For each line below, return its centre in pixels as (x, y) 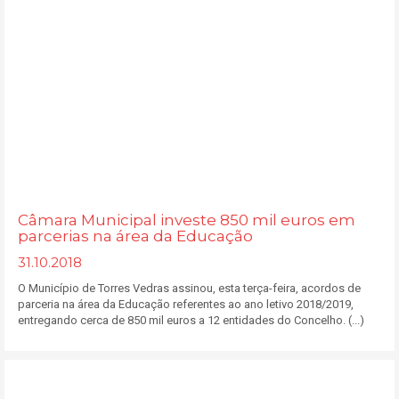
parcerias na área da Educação (135, 236)
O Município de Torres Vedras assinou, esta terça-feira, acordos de (189, 288)
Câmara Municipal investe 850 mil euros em (187, 220)
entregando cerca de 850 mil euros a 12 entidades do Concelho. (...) (191, 320)
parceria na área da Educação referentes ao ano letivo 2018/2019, (186, 304)
